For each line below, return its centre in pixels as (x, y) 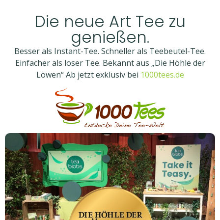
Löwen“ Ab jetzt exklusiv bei (88, 75)
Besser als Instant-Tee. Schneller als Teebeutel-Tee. (110, 51)
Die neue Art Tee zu (110, 21)
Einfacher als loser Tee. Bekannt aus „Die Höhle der (110, 63)
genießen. (110, 37)
